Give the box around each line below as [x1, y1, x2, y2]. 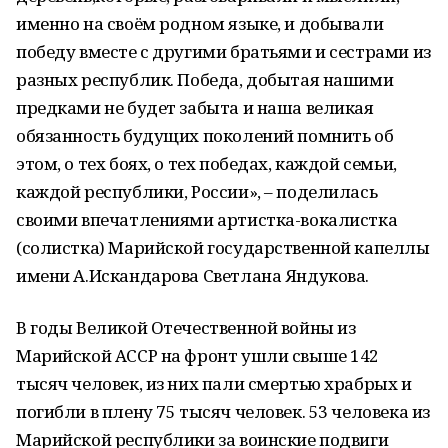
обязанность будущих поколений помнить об [16, 124, 394, 147]
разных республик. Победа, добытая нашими [16, 68, 394, 91]
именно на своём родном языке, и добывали [16, 12, 384, 35]
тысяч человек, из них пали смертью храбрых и [16, 372, 412, 395]
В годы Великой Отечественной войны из [16, 316, 356, 339]
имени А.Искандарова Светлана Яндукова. [16, 264, 370, 287]
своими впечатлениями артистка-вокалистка [16, 208, 398, 231]
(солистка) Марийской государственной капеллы [16, 236, 430, 259]
